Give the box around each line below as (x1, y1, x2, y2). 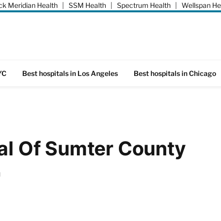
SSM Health (69, 1, 106, 9)
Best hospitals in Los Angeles (22, 69, 118, 77)
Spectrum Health (117, 1, 171, 9)
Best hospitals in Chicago (134, 69, 216, 77)
